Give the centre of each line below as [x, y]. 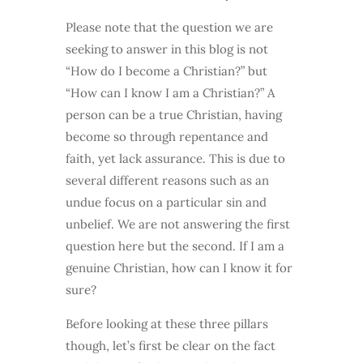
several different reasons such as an [167, 181]
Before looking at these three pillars [167, 324]
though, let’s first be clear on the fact [170, 346]
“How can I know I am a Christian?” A [170, 93]
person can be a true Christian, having [173, 115]
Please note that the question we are [169, 28]
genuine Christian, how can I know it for [179, 268]
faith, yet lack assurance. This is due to [175, 159]
